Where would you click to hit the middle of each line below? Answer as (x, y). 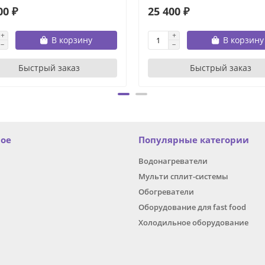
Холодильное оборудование (193, 223)
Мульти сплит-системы (183, 177)
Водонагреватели (173, 161)
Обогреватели (166, 192)
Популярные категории (194, 140)
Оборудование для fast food (192, 207)
